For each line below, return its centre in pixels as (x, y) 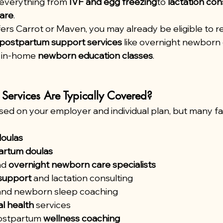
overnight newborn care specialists (82, 165)
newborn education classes (95, 56)
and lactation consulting (82, 178)
